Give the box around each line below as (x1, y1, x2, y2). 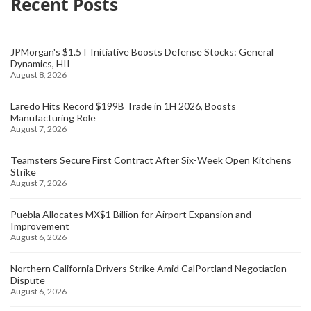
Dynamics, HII (10, 57, 70, 69)
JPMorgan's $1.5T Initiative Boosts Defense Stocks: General (10, 45, 274, 58)
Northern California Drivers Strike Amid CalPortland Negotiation (10, 262, 287, 274)
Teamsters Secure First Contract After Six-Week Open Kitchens (10, 153, 292, 166)
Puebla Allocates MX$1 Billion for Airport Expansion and (10, 208, 251, 220)
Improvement (10, 219, 69, 232)
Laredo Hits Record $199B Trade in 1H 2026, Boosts (10, 99, 236, 112)
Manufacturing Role (10, 111, 96, 124)
